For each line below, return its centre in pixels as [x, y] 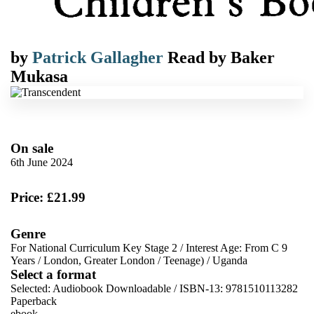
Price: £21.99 [48, 197]
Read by [199, 57]
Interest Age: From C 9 [237, 248]
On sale [32, 148]
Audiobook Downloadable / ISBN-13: [139, 288]
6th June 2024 [42, 162]
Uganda [230, 260]
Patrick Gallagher [98, 57]
